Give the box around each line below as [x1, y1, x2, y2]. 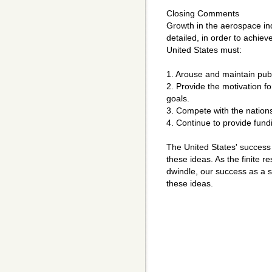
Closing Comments [166, 8, 239, 19]
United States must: [166, 45, 242, 55]
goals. [166, 93, 189, 104]
